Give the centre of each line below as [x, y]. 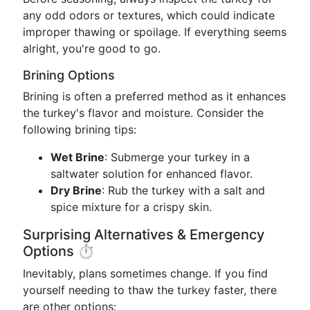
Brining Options [69, 75]
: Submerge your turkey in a [177, 157]
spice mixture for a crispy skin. [131, 207]
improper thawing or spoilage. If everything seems [155, 32]
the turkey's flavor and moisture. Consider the [143, 113]
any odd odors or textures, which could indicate [149, 15]
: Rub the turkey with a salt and [183, 190]
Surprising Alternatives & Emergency [144, 235]
